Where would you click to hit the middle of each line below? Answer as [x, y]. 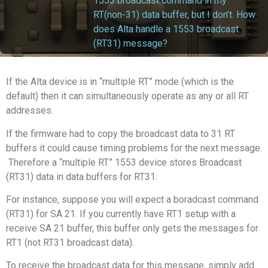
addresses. [30, 111]
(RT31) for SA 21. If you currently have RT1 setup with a [121, 214]
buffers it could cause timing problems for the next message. [134, 148]
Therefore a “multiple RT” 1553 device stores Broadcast [124, 162]
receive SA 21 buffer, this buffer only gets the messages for [132, 228]
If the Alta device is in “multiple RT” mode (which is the [120, 82]
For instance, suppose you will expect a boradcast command [132, 199]
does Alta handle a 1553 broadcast [166, 29]
